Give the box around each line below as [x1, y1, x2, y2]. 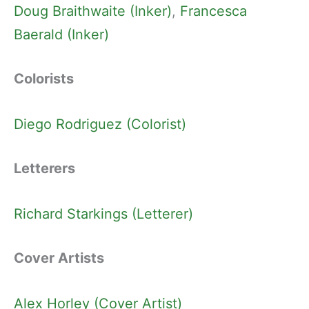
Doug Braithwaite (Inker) [14, 3, 172, 20]
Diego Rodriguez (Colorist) [14, 116, 186, 133]
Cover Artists [14, 250, 104, 267]
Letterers [14, 160, 75, 177]
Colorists [14, 70, 74, 88]
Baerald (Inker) [14, 26, 109, 43]
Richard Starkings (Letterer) [14, 206, 193, 223]
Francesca [180, 3, 247, 20]
